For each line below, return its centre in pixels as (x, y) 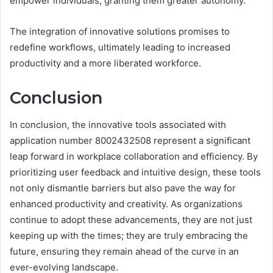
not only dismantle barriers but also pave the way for (123, 188)
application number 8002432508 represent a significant (130, 141)
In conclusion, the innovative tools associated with (118, 125)
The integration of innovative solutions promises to (120, 31)
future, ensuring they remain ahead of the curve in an (124, 252)
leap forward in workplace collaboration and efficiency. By (134, 157)
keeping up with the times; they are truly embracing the (129, 236)
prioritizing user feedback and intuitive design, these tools (135, 172)
